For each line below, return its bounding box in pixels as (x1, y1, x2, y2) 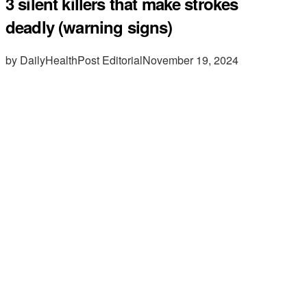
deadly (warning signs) (5, 14, 173, 38)
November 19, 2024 (143, 51, 238, 68)
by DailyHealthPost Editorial (5, 51, 143, 68)
